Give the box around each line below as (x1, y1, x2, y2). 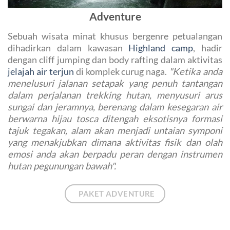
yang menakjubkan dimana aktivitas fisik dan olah (8, 136, 222, 148)
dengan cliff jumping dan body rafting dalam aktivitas (8, 53, 222, 65)
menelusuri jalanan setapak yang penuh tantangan (8, 77, 222, 89)
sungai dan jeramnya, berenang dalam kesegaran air (8, 101, 222, 112)
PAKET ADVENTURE (79, 188, 155, 198)
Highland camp (128, 42, 194, 53)
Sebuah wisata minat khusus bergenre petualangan (8, 30, 222, 42)
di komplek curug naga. (73, 65, 169, 77)
